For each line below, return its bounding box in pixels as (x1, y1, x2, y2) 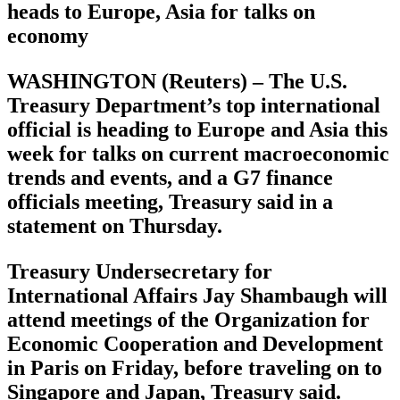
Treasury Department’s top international (7, 94, 380, 118)
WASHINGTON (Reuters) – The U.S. (7, 70, 347, 94)
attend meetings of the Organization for (7, 308, 370, 332)
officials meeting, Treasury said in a (7, 190, 333, 214)
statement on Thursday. (7, 214, 222, 238)
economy (7, 24, 88, 48)
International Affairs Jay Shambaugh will (7, 284, 387, 308)
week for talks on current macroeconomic (7, 142, 389, 166)
